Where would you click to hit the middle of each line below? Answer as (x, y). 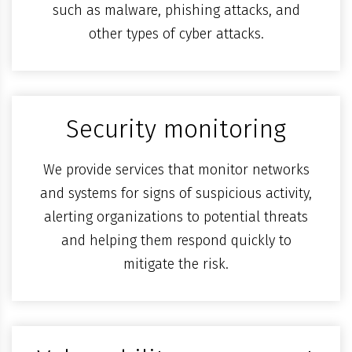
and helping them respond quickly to (176, 241)
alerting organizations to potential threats (176, 217)
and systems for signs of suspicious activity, (176, 194)
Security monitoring (176, 129)
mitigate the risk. (176, 264)
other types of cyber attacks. (176, 34)
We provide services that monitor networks (176, 170)
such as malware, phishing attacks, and (176, 11)
